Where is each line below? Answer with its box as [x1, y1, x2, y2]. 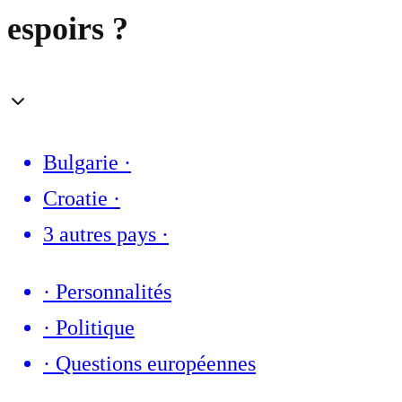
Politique [56, 316, 135, 340]
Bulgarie [43, 151, 118, 175]
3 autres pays [43, 223, 156, 247]
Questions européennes [56, 352, 256, 376]
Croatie [43, 187, 108, 211]
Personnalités [56, 280, 171, 304]
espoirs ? [7, 11, 128, 48]
